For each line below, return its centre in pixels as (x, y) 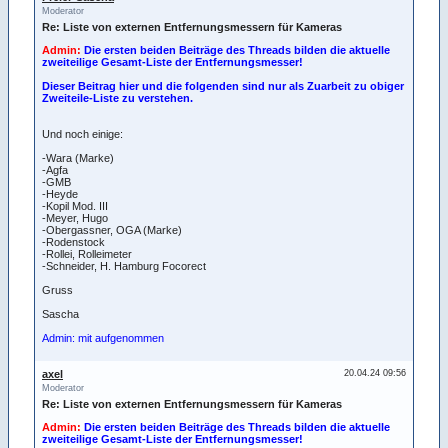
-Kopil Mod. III (75, 205)
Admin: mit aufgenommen (103, 337)
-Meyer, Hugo (75, 217)
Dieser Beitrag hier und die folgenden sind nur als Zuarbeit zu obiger (223, 85)
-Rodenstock (73, 241)
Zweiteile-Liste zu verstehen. (117, 97)
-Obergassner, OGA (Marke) (112, 229)
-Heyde (60, 193)
